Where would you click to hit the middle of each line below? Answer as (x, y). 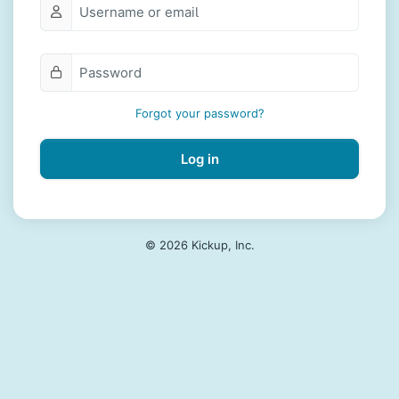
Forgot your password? (199, 113)
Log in (199, 159)
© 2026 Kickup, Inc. (199, 244)
